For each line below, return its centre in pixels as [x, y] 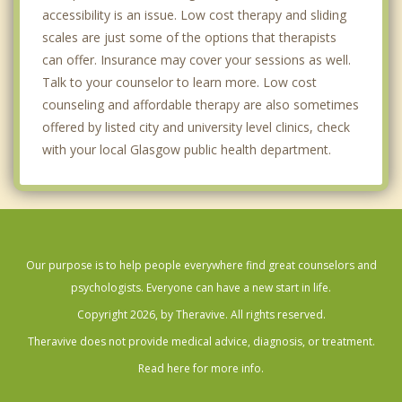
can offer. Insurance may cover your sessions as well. [197, 60]
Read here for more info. [201, 369]
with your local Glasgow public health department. [187, 150]
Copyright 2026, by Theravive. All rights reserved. [201, 315]
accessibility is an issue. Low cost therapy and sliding [194, 15]
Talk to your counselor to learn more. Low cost [179, 83]
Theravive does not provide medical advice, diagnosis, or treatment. [201, 342]
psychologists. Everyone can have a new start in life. [201, 288]
